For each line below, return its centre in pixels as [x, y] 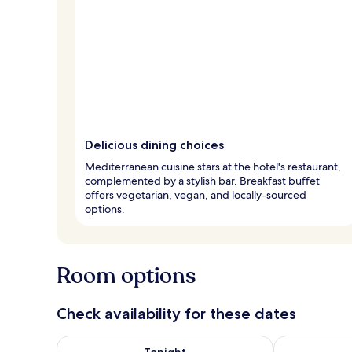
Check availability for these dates [176, 313]
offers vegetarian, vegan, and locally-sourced [196, 194]
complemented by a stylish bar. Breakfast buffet [202, 180]
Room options [126, 275]
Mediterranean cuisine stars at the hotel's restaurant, [213, 166]
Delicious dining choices [154, 145]
